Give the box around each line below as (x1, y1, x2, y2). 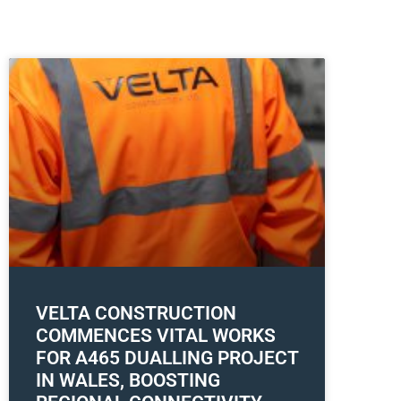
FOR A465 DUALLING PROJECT (36, 347, 298, 370)
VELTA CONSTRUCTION (36, 303, 236, 325)
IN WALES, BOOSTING (36, 370, 220, 392)
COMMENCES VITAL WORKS (36, 325, 276, 347)
